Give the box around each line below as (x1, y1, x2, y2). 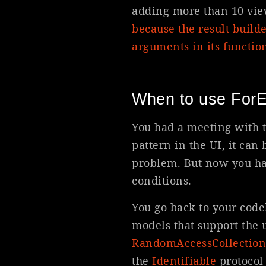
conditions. (132, 173, 192, 188)
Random (132, 235, 176, 250)
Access (176, 235, 212, 250)
